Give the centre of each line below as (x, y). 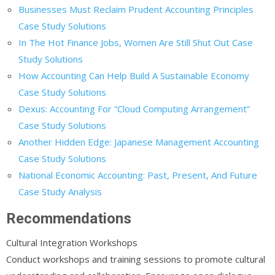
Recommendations (69, 218)
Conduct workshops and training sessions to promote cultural (136, 259)
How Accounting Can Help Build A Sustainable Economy (134, 75)
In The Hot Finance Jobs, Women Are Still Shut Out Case (136, 42)
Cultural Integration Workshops (72, 242)
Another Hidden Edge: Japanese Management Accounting (139, 141)
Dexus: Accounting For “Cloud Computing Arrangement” (134, 108)
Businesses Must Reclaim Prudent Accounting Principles (136, 9)
